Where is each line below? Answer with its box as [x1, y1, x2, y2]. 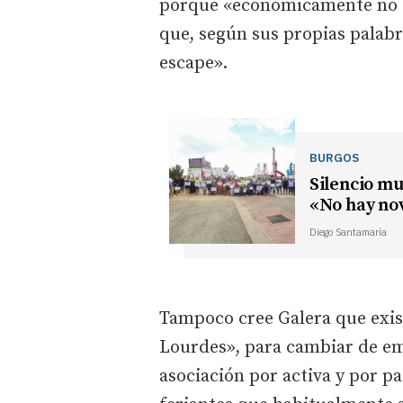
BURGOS [309, 148, 359, 166]
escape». [159, 51, 232, 75]
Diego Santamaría [309, 225, 387, 238]
